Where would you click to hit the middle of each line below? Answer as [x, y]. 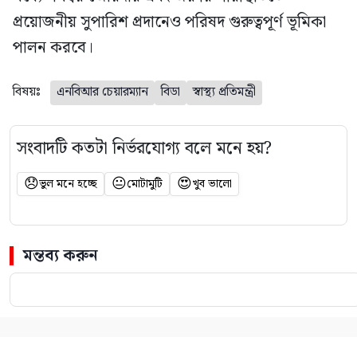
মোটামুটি [145, 184]
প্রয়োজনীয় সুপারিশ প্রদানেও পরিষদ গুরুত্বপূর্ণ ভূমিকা [169, 23]
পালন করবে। [53, 48]
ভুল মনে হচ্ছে [68, 184]
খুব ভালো [212, 184]
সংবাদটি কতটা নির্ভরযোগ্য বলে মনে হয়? [144, 149]
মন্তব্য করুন [61, 256]
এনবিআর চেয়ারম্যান [102, 92]
